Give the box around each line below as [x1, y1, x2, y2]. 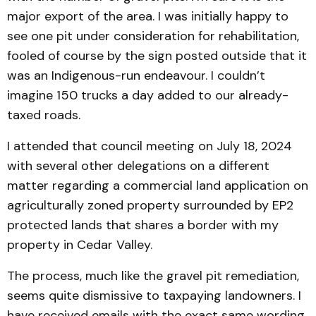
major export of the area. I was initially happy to [7, 8, 288, 25]
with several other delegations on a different [7, 157, 269, 174]
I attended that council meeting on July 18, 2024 [7, 138, 292, 154]
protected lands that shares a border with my [7, 217, 279, 233]
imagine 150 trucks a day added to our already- [7, 87, 288, 104]
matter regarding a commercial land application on [7, 177, 308, 194]
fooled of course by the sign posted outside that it [7, 47, 307, 64]
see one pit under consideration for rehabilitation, [7, 28, 299, 44]
